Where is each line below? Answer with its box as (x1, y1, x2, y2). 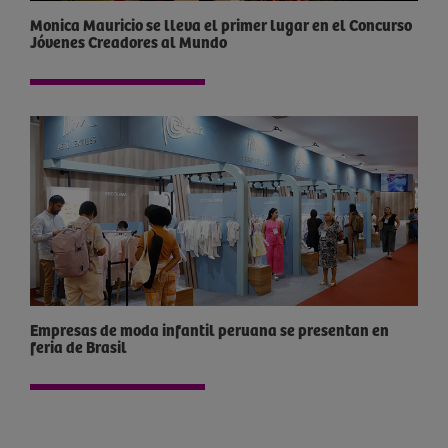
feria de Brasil (29, 340, 127, 358)
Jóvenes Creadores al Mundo (29, 34, 227, 52)
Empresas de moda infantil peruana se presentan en (29, 323, 280, 341)
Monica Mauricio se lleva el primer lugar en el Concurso (29, 17, 412, 35)
